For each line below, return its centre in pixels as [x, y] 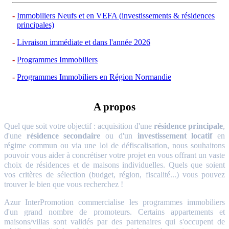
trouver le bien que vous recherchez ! [64, 184]
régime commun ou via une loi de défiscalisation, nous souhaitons [114, 145]
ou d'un [119, 135]
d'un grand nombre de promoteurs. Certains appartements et [114, 212]
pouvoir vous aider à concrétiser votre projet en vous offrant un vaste [114, 155]
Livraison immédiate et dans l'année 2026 [84, 42]
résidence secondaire [63, 135]
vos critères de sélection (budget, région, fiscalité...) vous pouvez [114, 174]
